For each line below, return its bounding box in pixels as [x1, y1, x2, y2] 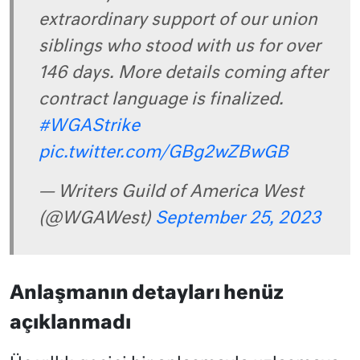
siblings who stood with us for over [39, 38, 321, 55]
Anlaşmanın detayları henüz [10, 284, 284, 304]
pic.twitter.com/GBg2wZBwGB [39, 144, 288, 162]
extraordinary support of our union [39, 11, 317, 29]
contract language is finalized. [39, 91, 284, 108]
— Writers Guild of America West [39, 183, 304, 201]
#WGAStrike [39, 117, 140, 135]
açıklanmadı [10, 314, 131, 333]
